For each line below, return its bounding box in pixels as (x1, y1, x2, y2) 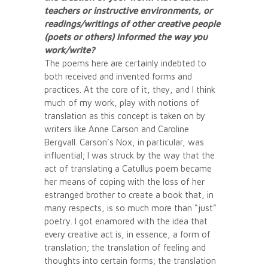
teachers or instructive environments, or (44, 5, 212, 16)
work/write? (44, 44, 95, 55)
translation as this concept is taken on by (44, 110, 205, 121)
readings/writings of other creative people (44, 18, 220, 29)
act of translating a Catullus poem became (44, 163, 212, 173)
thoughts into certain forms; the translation (44, 255, 216, 266)
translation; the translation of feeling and (44, 242, 206, 252)
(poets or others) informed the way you (44, 31, 208, 42)
